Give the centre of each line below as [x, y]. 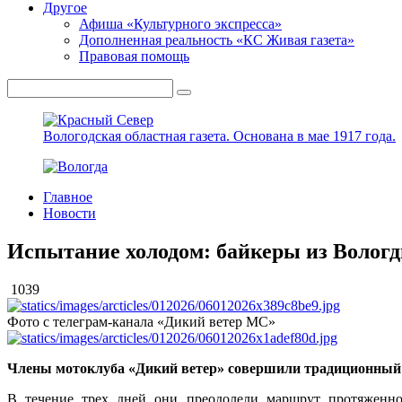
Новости [70, 213]
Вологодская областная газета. [138, 136]
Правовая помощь [134, 56]
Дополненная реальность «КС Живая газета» [217, 40]
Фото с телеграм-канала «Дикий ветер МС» [141, 321]
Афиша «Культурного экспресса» [180, 24]
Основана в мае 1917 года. [315, 136]
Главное [68, 197]
